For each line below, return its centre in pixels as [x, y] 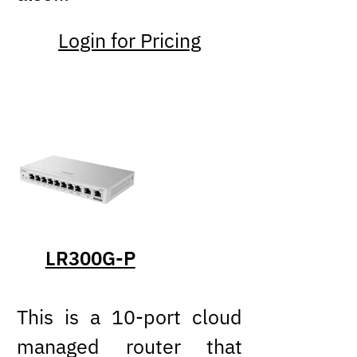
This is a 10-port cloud [129, 318]
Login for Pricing [130, 41]
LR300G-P [90, 258]
